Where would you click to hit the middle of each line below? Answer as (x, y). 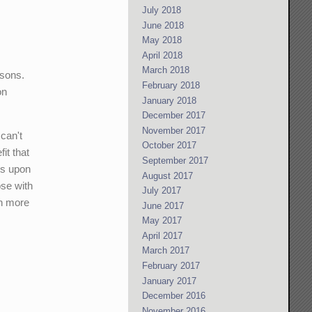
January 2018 (170, 100)
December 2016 (174, 296)
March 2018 (166, 70)
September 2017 (175, 160)
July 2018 (162, 10)
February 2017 (171, 266)
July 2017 (162, 191)
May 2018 (162, 40)
